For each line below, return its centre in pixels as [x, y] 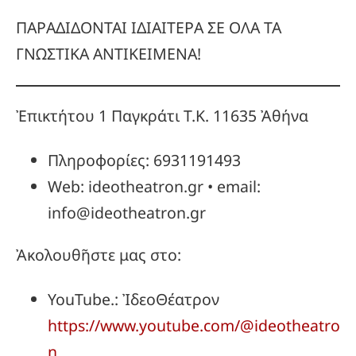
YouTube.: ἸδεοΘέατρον [133, 300]
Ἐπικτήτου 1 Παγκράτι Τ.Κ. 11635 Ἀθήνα [162, 115]
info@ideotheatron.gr [127, 213]
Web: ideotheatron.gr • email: [154, 187]
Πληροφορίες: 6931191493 [144, 161]
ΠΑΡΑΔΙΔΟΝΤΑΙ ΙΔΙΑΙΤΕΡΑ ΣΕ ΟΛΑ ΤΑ [149, 27]
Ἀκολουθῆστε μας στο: [99, 254]
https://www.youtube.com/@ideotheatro [194, 326]
